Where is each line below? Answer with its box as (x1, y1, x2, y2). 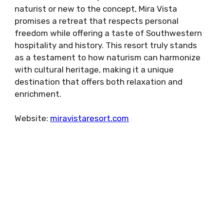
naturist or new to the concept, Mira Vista (15, 3, 177, 14)
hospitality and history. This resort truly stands (15, 40, 197, 50)
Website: (15, 113, 50, 124)
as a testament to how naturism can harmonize (15, 52, 200, 62)
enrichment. (15, 89, 61, 99)
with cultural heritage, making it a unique (15, 64, 174, 74)
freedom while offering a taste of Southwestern (15, 28, 202, 38)
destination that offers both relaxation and (15, 76, 182, 87)
